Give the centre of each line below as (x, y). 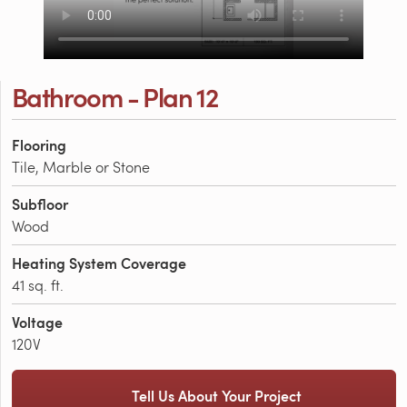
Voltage (37, 322)
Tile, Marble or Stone (81, 166)
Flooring (39, 144)
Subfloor (40, 203)
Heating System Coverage (99, 263)
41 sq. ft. (38, 284)
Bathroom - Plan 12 (115, 96)
